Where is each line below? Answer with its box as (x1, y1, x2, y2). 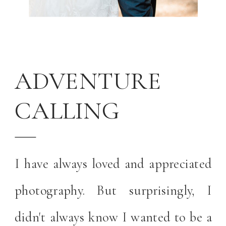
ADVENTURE (15, 66, 162, 96)
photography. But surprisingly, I (15, 182, 212, 199)
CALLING (15, 96, 120, 126)
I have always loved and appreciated (15, 155, 212, 172)
